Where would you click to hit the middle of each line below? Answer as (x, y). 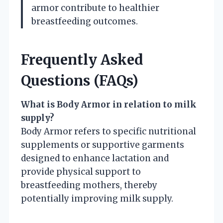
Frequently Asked (82, 59)
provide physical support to (81, 171)
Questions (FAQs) (80, 80)
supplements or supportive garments (103, 145)
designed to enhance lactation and (95, 158)
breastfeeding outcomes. (85, 21)
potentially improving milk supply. (97, 198)
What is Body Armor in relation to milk (109, 104)
